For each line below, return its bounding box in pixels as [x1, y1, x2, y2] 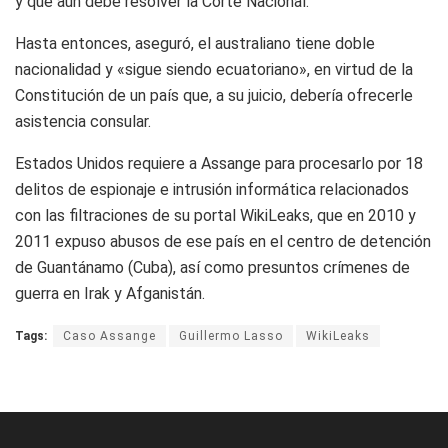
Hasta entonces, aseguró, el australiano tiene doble [15, 33, 375, 53]
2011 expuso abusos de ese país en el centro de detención [15, 231, 431, 251]
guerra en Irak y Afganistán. [15, 283, 205, 303]
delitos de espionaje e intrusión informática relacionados [15, 179, 409, 199]
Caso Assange [63, 328, 156, 343]
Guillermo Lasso [179, 328, 283, 343]
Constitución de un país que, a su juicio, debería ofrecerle [15, 85, 413, 105]
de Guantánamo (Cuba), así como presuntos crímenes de [15, 257, 410, 277]
